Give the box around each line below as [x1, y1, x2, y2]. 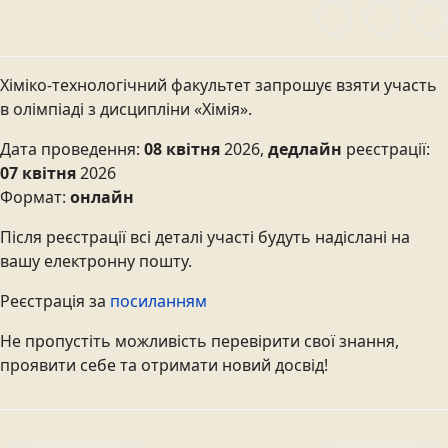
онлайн [70, 186, 134, 208]
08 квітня [144, 138, 224, 160]
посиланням [110, 290, 207, 312]
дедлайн [268, 138, 342, 160]
